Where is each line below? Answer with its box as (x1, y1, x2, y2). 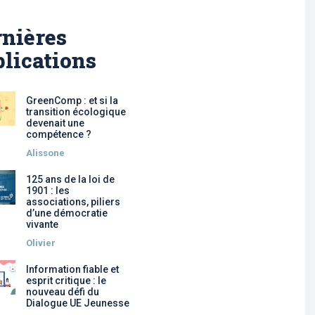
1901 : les (25, 185, 70, 197)
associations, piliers (25, 196, 120, 208)
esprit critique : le (25, 275, 106, 287)
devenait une (25, 117, 84, 129)
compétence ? (25, 129, 91, 141)
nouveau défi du (25, 286, 99, 298)
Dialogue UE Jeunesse (25, 297, 129, 309)
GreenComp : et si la (25, 95, 118, 107)
